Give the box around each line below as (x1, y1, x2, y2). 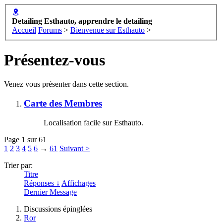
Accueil (12, 25, 36, 34)
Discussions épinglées (24, 204, 92, 213)
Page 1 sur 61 (4, 135, 47, 144)
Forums (38, 25, 62, 34)
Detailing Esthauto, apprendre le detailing (12, 16, 152, 25)
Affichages (61, 178, 96, 187)
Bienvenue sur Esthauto (70, 25, 145, 34)
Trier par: (4, 161, 33, 169)
